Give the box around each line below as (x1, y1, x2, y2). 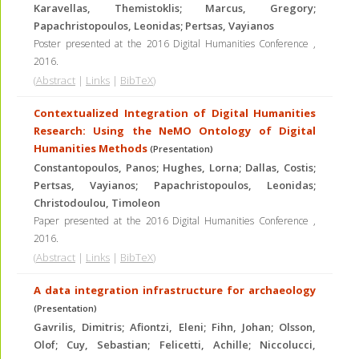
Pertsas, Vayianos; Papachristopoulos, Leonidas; (34, 178, 316, 192)
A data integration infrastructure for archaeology (34, 283, 316, 297)
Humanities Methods (34, 141, 147, 155)
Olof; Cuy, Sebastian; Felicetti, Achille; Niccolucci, (34, 337, 316, 352)
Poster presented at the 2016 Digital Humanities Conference (34, 37, 313, 50)
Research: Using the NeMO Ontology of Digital (34, 123, 316, 138)
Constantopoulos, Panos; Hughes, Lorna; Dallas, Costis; (34, 160, 316, 175)
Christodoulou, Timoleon (34, 196, 160, 210)
